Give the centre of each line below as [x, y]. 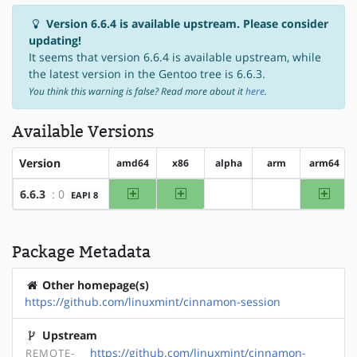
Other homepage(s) [94, 284]
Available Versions [83, 131]
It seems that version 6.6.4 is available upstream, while [175, 57]
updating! [55, 40]
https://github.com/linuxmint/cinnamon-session [153, 301]
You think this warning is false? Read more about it [137, 91]
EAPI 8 [85, 195]
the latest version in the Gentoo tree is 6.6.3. [147, 73]
